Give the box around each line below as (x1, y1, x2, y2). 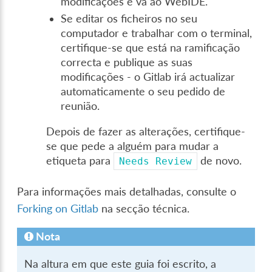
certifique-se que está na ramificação (61, 41, 240, 54)
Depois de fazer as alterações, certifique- (46, 124, 246, 138)
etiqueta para (46, 154, 114, 167)
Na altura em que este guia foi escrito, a (24, 257, 217, 270)
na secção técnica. (98, 202, 190, 215)
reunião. (61, 99, 100, 112)
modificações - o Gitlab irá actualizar (61, 70, 236, 83)
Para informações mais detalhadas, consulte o (17, 185, 237, 198)
